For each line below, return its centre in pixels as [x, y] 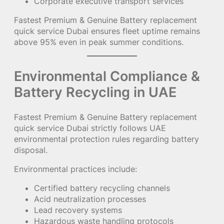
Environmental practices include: [75, 169]
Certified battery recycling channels [102, 188]
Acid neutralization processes [90, 199]
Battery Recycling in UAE [95, 92]
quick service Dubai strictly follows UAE [90, 128]
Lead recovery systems [78, 210]
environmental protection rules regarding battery [106, 139]
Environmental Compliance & [107, 76]
